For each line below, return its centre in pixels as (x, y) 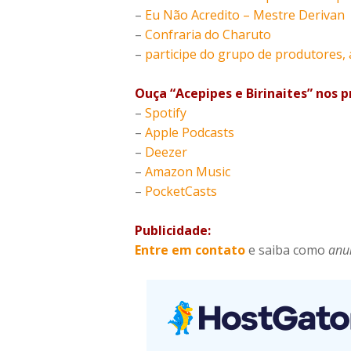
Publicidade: (173, 231)
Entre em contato (190, 250)
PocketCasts (181, 192)
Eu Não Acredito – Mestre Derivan (245, 15)
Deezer (166, 152)
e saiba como (287, 250)
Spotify (166, 113)
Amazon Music (188, 172)
